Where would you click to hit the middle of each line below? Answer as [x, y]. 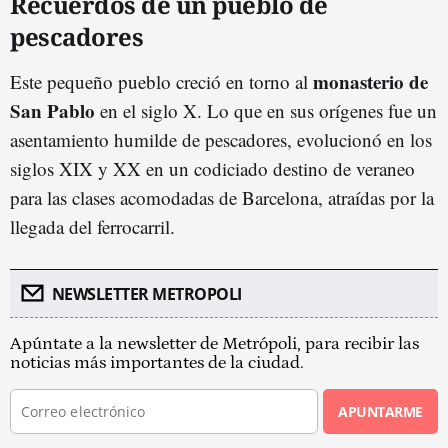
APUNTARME [380, 411]
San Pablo [52, 110]
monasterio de [370, 81]
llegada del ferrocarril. [92, 226]
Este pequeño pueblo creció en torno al [161, 81]
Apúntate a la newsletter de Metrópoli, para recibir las [214, 343]
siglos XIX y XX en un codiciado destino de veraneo [212, 168]
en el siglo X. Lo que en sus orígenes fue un [266, 110]
